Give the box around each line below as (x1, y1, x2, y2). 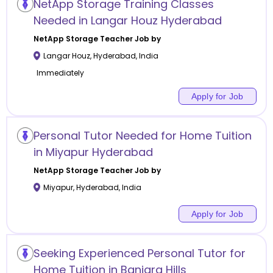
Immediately (36, 67, 84, 78)
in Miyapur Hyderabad (33, 144, 153, 160)
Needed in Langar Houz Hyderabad (33, 12, 222, 28)
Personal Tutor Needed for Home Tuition (33, 127, 252, 143)
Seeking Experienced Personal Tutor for (33, 245, 246, 261)
